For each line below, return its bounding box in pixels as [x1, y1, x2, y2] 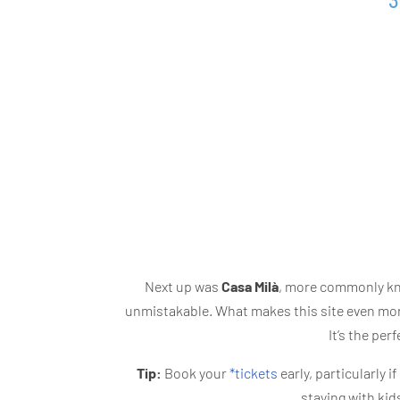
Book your [162, 364, 229, 382]
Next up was [144, 278, 221, 296]
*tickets [229, 364, 278, 382]
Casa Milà [221, 278, 279, 296]
